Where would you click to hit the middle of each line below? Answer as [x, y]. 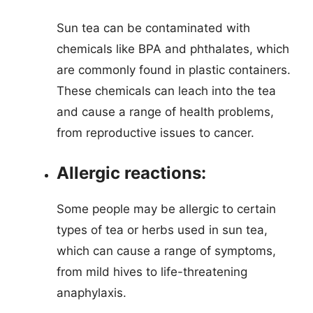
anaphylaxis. [92, 292]
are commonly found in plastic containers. [174, 70]
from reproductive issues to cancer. [155, 133]
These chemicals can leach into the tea [166, 91]
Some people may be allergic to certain [166, 209]
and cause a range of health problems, [165, 112]
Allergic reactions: [131, 173]
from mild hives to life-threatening [152, 271]
